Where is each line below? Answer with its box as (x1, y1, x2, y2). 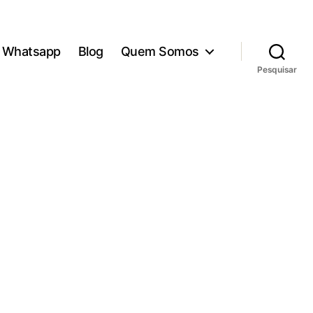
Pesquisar (257, 64, 297, 75)
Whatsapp (1, 43, 61, 59)
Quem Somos (120, 43, 199, 59)
